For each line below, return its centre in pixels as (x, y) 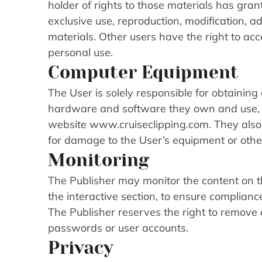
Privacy (81, 248)
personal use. (80, 53)
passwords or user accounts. (118, 228)
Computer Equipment (143, 73)
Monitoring (99, 161)
